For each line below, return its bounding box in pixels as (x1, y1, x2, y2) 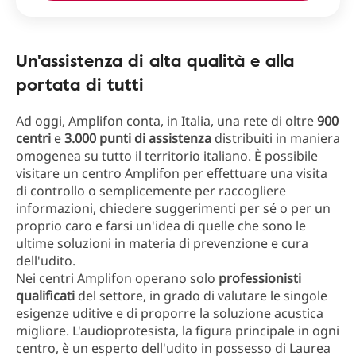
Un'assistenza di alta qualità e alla (16, 47, 294, 74)
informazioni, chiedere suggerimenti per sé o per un (16, 199, 331, 218)
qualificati (16, 287, 78, 305)
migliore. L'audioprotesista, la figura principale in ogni (16, 322, 339, 340)
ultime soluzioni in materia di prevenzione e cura (16, 234, 308, 253)
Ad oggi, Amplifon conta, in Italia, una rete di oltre (16, 112, 317, 130)
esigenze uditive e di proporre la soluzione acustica (16, 304, 323, 323)
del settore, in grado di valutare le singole (78, 287, 327, 305)
